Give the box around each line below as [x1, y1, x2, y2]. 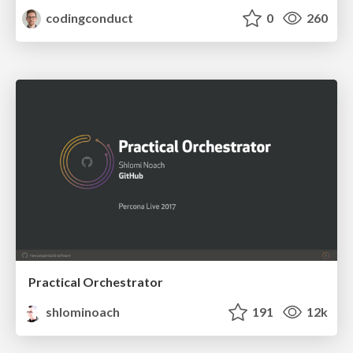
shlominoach [43, 303, 121, 319]
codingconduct [43, 10, 134, 26]
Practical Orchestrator [28, 273, 163, 289]
